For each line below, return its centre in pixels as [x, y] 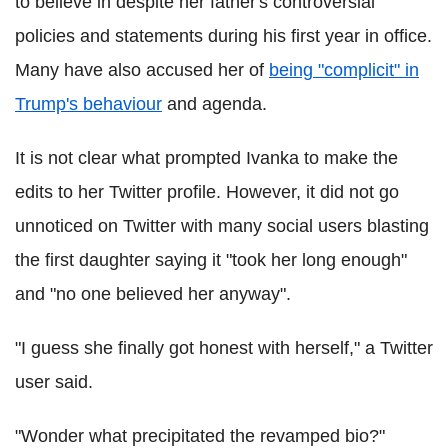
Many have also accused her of [142, 70]
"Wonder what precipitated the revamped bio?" [200, 436]
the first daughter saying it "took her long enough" [211, 260]
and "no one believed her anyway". [153, 294]
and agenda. [214, 104]
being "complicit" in [344, 70]
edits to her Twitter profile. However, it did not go [207, 192]
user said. [54, 382]
